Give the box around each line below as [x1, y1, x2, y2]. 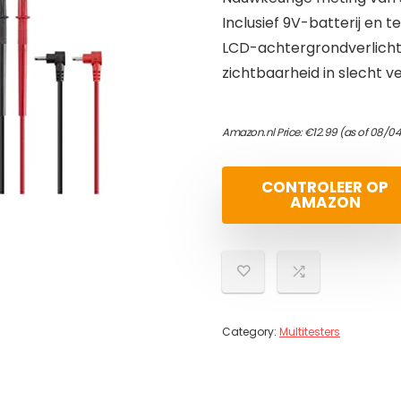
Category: [222, 324, 279, 339]
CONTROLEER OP [261, 176, 388, 198]
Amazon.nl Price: [222, 124, 304, 140]
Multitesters [279, 324, 340, 339]
